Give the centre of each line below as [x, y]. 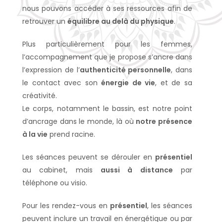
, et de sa [174, 83]
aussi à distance [137, 170]
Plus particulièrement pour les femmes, [107, 44]
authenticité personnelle [125, 70]
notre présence [164, 121]
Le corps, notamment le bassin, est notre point [107, 109]
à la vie [35, 134]
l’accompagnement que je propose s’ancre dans [107, 57]
